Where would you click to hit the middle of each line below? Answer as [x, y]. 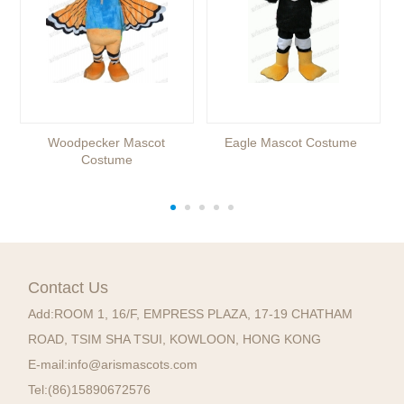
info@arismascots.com [133, 364]
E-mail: [48, 364]
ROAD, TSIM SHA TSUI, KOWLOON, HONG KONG [175, 339]
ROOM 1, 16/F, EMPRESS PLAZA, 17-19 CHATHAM [204, 313]
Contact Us [69, 287]
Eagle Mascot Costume [290, 142]
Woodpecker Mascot [107, 142]
